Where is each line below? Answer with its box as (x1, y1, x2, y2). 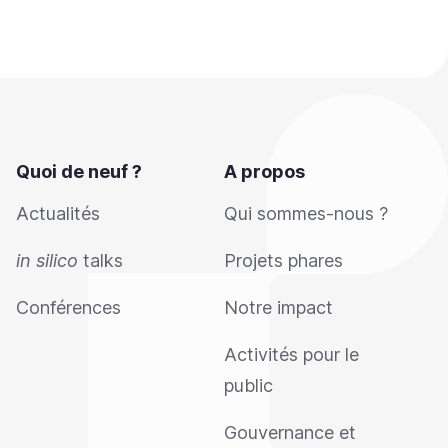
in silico (16, 250, 78, 271)
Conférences (16, 297, 121, 318)
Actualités (16, 203, 100, 224)
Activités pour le (224, 344, 359, 365)
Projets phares (224, 250, 343, 271)
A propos (224, 161, 305, 182)
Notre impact (224, 297, 333, 318)
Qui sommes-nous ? (224, 203, 388, 224)
